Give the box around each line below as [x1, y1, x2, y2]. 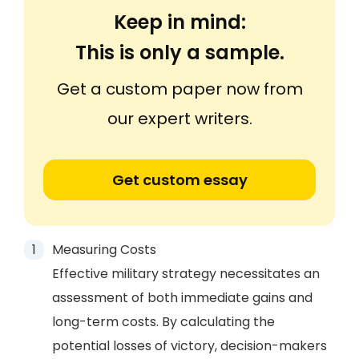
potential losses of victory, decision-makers [52, 337, 327, 355]
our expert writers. [107, 107, 252, 130]
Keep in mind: [113, 9, 246, 35]
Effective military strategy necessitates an [52, 264, 320, 283]
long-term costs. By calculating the [52, 313, 275, 331]
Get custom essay [111, 170, 248, 190]
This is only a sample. [75, 39, 284, 66]
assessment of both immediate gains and [52, 288, 313, 307]
